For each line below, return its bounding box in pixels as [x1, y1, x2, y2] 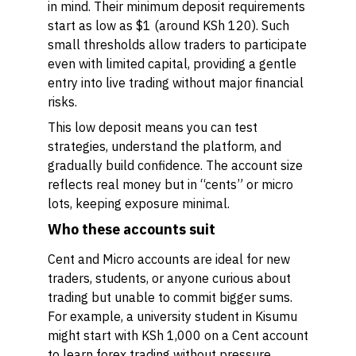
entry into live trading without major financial [48, 75, 304, 91]
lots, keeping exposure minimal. [48, 195, 230, 211]
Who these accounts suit [48, 220, 215, 238]
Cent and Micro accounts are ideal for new [48, 251, 290, 267]
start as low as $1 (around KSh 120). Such [48, 17, 289, 33]
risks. [48, 94, 77, 110]
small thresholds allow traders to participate [48, 37, 307, 52]
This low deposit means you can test [48, 119, 257, 135]
